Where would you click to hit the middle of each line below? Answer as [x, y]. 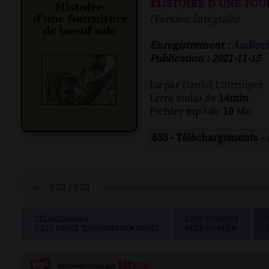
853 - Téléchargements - [209, 138]
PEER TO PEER [210, 229]
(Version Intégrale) [194, 20]
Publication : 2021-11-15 [205, 59]
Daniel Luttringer [222, 86]
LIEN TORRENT [212, 219]
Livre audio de [184, 99]
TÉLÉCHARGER [61, 219]
